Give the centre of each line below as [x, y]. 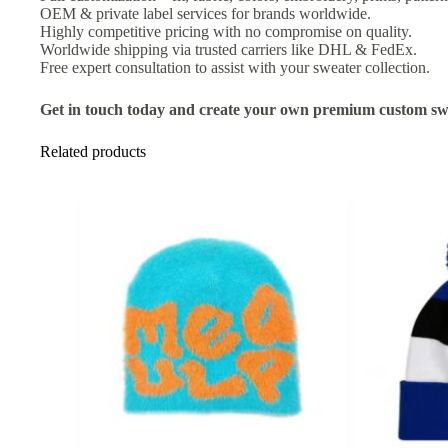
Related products [93, 151]
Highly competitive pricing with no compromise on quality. [226, 31]
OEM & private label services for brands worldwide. [205, 13]
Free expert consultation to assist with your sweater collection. [235, 67]
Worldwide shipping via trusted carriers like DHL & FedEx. [228, 49]
